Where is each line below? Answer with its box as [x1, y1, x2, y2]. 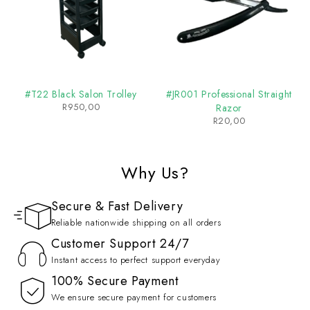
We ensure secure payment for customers [51, 291, 217, 304]
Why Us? [121, 161, 189, 185]
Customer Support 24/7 [51, 235, 189, 253]
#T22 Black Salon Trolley [25, 87, 137, 101]
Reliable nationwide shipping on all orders [51, 216, 221, 229]
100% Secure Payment [51, 272, 179, 290]
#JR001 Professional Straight [166, 87, 292, 101]
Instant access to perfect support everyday [51, 253, 221, 266]
